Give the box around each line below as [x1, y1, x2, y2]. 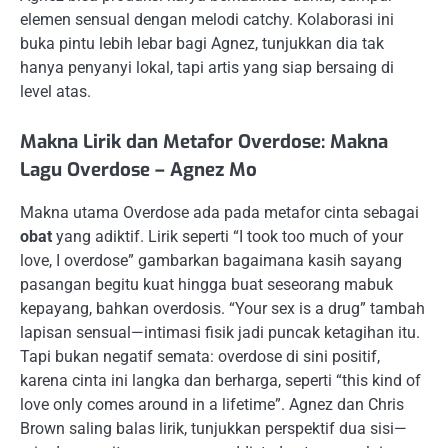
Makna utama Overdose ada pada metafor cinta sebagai [20, 202, 419, 222]
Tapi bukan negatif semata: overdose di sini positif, [20, 346, 380, 366]
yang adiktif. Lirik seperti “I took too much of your [52, 226, 403, 246]
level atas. [20, 82, 91, 102]
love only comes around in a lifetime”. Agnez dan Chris [20, 394, 404, 414]
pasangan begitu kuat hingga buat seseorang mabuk [20, 274, 393, 294]
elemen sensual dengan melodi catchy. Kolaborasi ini [20, 10, 394, 30]
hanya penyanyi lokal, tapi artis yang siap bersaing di [20, 58, 394, 78]
